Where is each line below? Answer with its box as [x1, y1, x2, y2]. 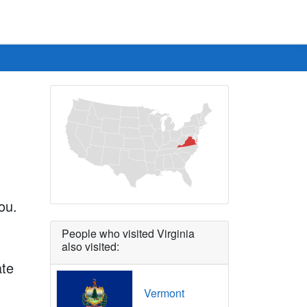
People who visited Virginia [62, 225, 195, 242]
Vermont [144, 285, 184, 302]
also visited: [62, 238, 119, 255]
